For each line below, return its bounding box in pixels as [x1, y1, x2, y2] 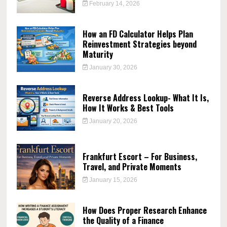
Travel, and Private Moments [82, 160, 181, 173]
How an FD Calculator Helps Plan [82, 27, 193, 40]
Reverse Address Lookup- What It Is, [82, 91, 209, 104]
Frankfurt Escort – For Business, [82, 150, 197, 163]
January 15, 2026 [88, 176, 138, 183]
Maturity [82, 48, 113, 60]
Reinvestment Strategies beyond [82, 37, 197, 50]
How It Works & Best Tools [82, 101, 174, 114]
